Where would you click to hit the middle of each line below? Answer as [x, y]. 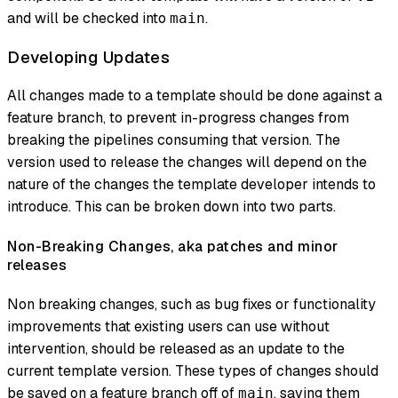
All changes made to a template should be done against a [195, 96]
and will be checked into [88, 18]
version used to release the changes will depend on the [187, 163]
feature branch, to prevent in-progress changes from [178, 118]
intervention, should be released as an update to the [176, 348]
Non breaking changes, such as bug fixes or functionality [191, 304]
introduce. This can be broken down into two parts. [171, 207]
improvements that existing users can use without [168, 326]
